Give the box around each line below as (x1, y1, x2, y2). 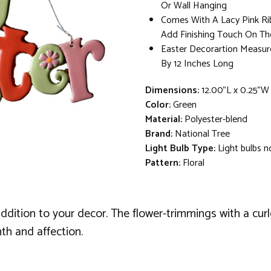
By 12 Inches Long (161, 55, 233, 72)
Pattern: (145, 154, 180, 171)
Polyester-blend (184, 111, 247, 128)
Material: (145, 111, 182, 128)
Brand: (145, 125, 172, 142)
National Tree (175, 125, 230, 142)
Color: (145, 96, 171, 113)
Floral (183, 154, 204, 171)
